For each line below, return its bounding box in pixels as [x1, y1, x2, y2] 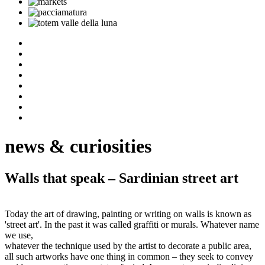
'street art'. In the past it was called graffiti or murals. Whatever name [5, 219, 259, 230]
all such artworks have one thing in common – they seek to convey [5, 251, 253, 261]
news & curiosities [5, 135, 151, 157]
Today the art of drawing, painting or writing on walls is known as [5, 208, 251, 219]
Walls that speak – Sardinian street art [5, 170, 238, 186]
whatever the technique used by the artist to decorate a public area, [5, 240, 251, 251]
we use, [5, 230, 33, 240]
